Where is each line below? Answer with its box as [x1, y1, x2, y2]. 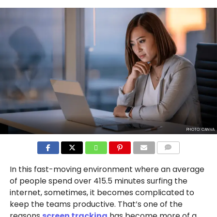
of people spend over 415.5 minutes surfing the [9, 175, 187, 187]
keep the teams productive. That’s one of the [9, 199, 183, 210]
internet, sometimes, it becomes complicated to [9, 187, 194, 199]
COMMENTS [159, 156, 192, 163]
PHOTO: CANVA [186, 127, 215, 133]
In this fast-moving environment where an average [9, 164, 204, 175]
